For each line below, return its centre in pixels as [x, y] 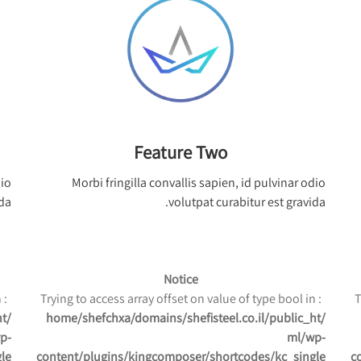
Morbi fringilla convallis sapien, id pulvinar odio [199, 182]
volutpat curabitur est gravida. [247, 201]
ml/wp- [307, 337]
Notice [180, 279]
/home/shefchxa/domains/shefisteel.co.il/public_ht [184, 317]
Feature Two [181, 152]
